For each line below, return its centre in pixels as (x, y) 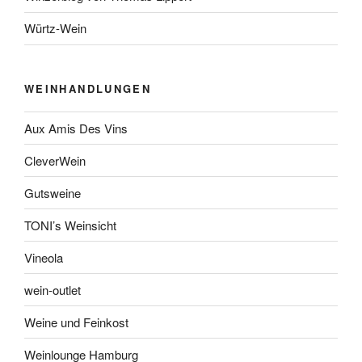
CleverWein (55, 160)
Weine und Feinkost (76, 322)
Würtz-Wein (55, 28)
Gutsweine (53, 192)
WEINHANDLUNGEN (88, 88)
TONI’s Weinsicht (70, 225)
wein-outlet (53, 289)
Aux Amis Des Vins (76, 128)
